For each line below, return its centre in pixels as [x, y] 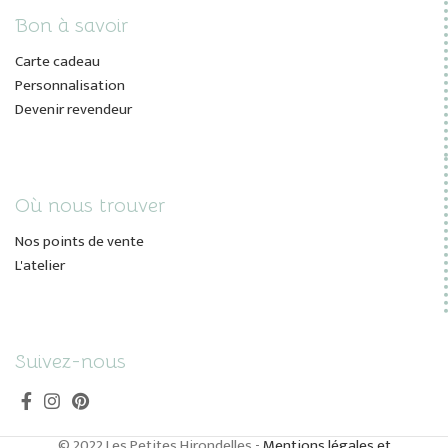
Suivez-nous [70, 361]
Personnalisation [70, 85]
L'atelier [40, 265]
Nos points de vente [79, 241]
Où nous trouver [90, 205]
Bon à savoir [71, 25]
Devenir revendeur [73, 109]
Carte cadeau [57, 61]
